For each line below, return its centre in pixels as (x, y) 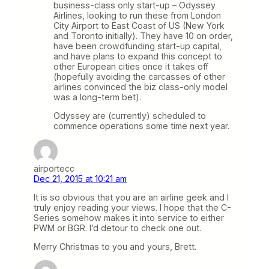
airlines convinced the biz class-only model (141, 86)
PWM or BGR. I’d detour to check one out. (117, 228)
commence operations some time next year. (141, 125)
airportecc (54, 168)
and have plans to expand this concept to (138, 56)
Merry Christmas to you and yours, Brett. (115, 247)
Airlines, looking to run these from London (137, 15)
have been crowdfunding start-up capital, (138, 46)
